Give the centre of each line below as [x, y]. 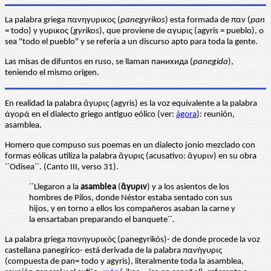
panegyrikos [143, 21]
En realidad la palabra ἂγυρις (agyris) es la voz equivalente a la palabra [131, 104]
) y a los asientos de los [188, 188]
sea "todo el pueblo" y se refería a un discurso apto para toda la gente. [131, 42]
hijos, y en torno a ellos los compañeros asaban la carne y [132, 209]
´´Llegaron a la [55, 188]
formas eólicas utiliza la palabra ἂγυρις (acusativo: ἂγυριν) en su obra [131, 157]
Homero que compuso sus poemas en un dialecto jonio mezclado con [130, 146]
